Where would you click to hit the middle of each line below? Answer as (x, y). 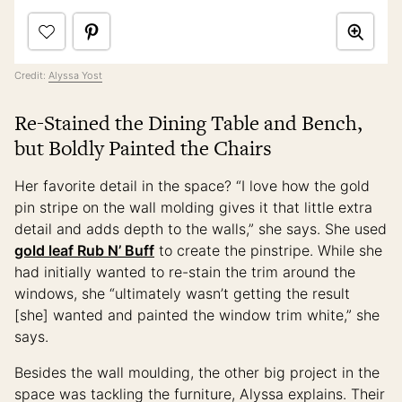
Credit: (31, 76)
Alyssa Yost (75, 76)
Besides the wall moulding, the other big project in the (197, 373)
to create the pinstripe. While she (268, 251)
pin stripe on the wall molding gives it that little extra (193, 208)
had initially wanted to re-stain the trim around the (185, 272)
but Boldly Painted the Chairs (143, 149)
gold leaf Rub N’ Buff (84, 251)
